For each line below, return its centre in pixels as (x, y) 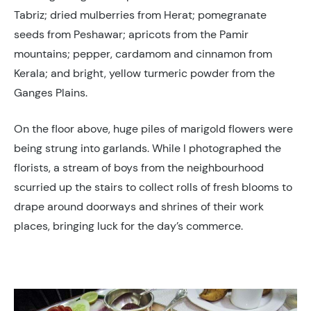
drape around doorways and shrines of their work (139, 206)
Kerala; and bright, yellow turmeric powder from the (144, 73)
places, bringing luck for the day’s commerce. (128, 226)
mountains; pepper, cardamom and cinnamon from (143, 53)
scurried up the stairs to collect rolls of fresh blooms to (153, 187)
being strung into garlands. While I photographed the (148, 148)
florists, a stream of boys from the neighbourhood (139, 167)
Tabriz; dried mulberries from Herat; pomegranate (140, 15)
